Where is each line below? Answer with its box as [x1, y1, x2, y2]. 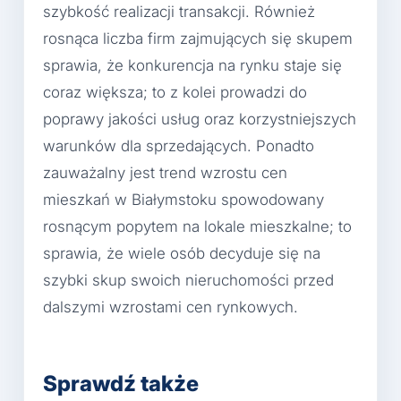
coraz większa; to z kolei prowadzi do [43, 82, 307, 101]
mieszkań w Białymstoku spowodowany [43, 190, 324, 209]
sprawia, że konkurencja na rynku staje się [43, 55, 342, 74]
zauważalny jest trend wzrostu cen [43, 163, 287, 182]
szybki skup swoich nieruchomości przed [43, 270, 334, 289]
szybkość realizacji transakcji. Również [43, 2, 315, 21]
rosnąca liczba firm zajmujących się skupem [43, 29, 353, 47]
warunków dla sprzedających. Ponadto [43, 136, 314, 155]
